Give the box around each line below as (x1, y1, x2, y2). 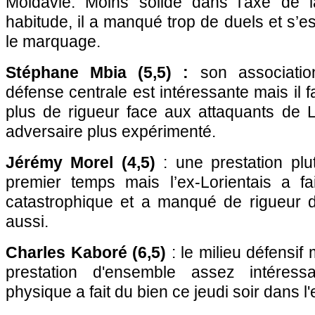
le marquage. (6, 32, 101, 51)
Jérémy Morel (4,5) (6, 153, 155, 172)
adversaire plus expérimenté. (6, 122, 216, 141)
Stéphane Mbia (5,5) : (6, 63, 189, 82)
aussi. (6, 212, 49, 231)
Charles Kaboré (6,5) (6, 243, 166, 262)
